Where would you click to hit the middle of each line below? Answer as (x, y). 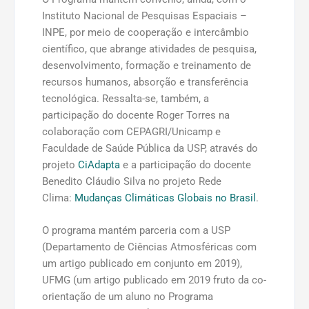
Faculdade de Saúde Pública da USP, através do (150, 148)
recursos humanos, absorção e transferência (145, 82)
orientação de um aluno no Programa (128, 297)
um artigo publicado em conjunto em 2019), (142, 264)
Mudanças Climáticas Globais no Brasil (165, 198)
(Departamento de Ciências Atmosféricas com (149, 247)
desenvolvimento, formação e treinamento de (147, 65)
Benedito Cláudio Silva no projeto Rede (132, 181)
